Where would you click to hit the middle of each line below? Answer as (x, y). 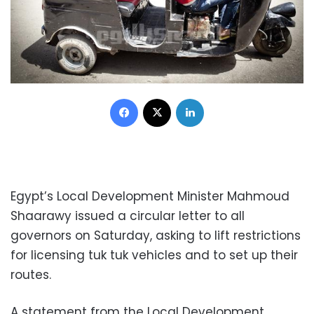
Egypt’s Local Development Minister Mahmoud (150, 196)
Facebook (161, 97)
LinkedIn (221, 97)
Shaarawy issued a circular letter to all (128, 216)
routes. (31, 274)
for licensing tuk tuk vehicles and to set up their (154, 255)
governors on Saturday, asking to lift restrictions (156, 235)
